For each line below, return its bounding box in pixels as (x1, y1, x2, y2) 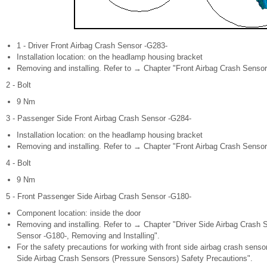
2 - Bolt (6, 80, 31, 89)
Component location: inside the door (17, 209, 141, 218)
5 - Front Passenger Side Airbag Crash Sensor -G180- (6, 192, 191, 201)
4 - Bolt (6, 159, 31, 167)
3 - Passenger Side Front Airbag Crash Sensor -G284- (6, 114, 191, 123)
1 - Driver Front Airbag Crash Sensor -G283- (17, 41, 167, 50)
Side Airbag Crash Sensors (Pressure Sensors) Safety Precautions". (17, 254, 253, 263)
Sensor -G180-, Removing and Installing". (17, 231, 160, 240)
